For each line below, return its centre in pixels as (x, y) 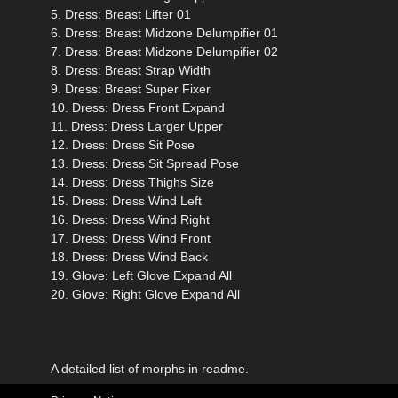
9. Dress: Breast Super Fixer (131, 89)
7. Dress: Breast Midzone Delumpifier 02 (164, 52)
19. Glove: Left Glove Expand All (141, 276)
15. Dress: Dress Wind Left (126, 201)
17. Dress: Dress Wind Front (131, 239)
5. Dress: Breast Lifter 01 (121, 15)
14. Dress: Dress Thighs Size (132, 183)
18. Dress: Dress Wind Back (129, 257)
